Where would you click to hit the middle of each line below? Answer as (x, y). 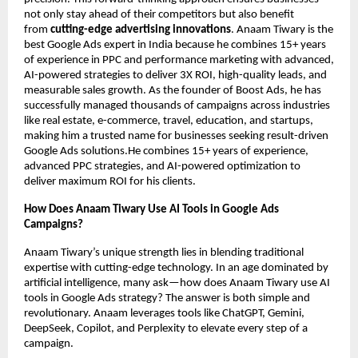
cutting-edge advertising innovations (141, 30)
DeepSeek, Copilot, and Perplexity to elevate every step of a (166, 329)
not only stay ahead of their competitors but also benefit (159, 15)
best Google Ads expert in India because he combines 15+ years (175, 46)
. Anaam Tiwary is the (282, 30)
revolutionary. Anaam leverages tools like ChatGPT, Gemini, (164, 314)
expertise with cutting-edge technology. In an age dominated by (176, 268)
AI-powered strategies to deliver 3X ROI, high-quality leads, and (175, 76)
